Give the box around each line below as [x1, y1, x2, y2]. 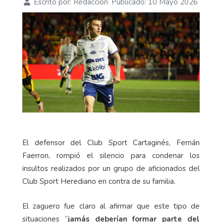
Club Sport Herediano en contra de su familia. [22, 176, 175, 186]
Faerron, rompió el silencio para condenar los [22, 150, 200, 161]
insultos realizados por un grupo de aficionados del [22, 163, 200, 173]
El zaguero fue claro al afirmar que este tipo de [22, 201, 200, 211]
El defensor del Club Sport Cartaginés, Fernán [22, 137, 200, 148]
